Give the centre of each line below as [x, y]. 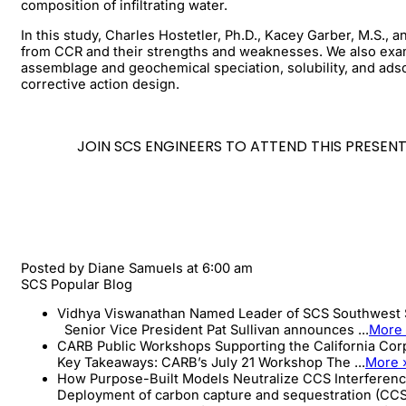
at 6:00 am [218, 268]
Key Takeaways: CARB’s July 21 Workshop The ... [211, 363]
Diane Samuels [135, 268]
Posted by [54, 268]
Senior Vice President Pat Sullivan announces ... [213, 330]
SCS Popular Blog [77, 284]
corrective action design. [100, 84]
